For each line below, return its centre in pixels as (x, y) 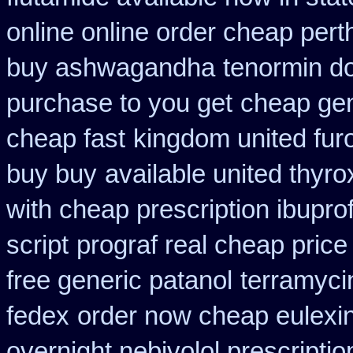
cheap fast (66, 139)
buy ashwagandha (111, 68)
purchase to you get (119, 103)
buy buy (52, 174)
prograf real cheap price (212, 245)
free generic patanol (119, 281)
